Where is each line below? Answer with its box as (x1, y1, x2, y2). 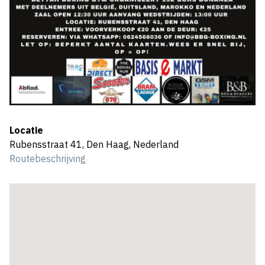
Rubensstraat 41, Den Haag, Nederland (9, 138, 179, 150)
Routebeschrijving (9, 152, 86, 164)
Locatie (9, 124, 43, 136)
